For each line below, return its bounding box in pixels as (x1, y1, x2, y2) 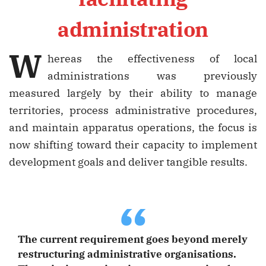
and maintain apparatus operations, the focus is (9, 121, 257, 135)
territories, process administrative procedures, (9, 103, 257, 118)
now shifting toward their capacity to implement (9, 138, 257, 152)
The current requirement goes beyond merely (18, 232, 248, 246)
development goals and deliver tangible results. (9, 155, 248, 169)
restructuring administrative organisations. (18, 247, 236, 261)
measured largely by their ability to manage (9, 86, 257, 100)
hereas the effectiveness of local (47, 52, 257, 66)
